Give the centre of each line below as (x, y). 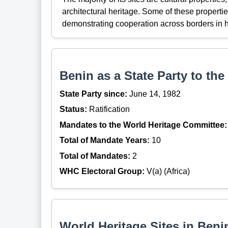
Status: (73, 109)
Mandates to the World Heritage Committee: (143, 125)
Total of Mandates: (95, 156)
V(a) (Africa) (167, 171)
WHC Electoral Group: (102, 171)
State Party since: (93, 94)
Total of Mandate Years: (104, 140)
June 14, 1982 (154, 94)
